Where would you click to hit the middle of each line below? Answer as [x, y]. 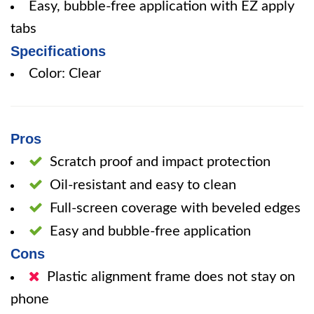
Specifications [58, 51]
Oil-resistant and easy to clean [143, 185]
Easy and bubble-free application [150, 231]
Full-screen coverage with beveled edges [175, 208]
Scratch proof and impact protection [160, 162]
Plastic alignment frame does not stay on [171, 277]
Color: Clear [65, 74]
